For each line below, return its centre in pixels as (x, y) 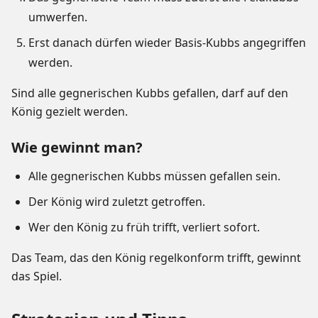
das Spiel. (37, 276)
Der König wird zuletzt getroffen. (117, 202)
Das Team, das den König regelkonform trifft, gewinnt (156, 258)
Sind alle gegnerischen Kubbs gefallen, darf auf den (150, 93)
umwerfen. (58, 17)
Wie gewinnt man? (77, 148)
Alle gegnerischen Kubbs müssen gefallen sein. (154, 176)
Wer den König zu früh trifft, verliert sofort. (144, 227)
